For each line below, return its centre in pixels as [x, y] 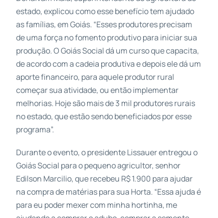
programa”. [35, 129]
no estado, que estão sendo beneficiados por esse [104, 116]
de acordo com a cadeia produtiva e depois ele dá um [108, 64]
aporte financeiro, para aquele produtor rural [95, 77]
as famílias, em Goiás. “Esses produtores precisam [104, 24]
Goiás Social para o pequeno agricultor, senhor [98, 165]
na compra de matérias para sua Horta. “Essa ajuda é [108, 191]
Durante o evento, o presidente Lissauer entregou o [107, 152]
